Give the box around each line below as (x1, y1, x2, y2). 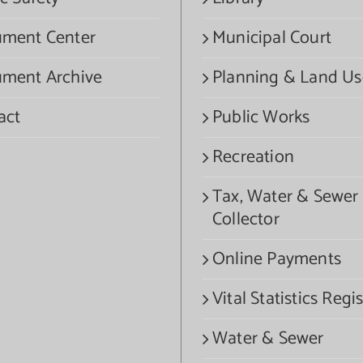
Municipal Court (212, 23, 331, 53)
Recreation (212, 142, 294, 172)
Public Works (212, 102, 310, 132)
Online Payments (212, 244, 341, 274)
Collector (212, 204, 280, 234)
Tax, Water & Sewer (212, 181, 359, 211)
